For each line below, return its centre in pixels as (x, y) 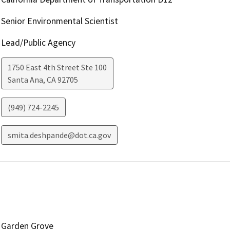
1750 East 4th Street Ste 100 (57, 68)
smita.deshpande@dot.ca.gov (59, 135)
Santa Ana (25, 80)
